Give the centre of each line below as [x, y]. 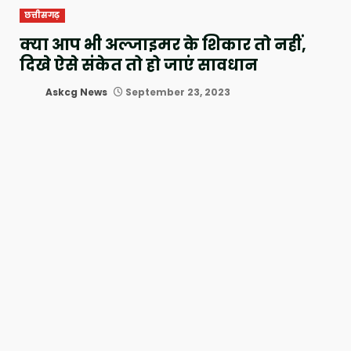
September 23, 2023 [177, 92]
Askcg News [75, 92]
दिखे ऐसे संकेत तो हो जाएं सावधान [139, 65]
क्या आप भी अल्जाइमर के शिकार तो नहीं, [163, 45]
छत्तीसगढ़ [42, 15]
